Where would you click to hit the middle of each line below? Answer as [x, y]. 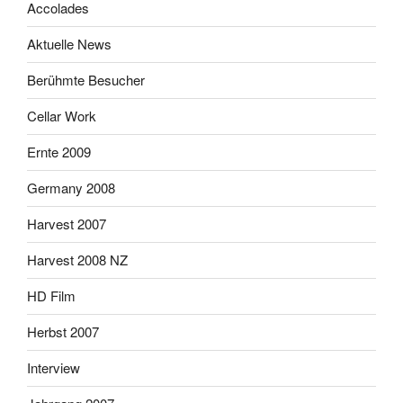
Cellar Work [62, 116]
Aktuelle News [69, 44]
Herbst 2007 [63, 332]
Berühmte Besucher [86, 80]
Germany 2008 [71, 188]
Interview [54, 368]
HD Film [51, 296]
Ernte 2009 [59, 152]
